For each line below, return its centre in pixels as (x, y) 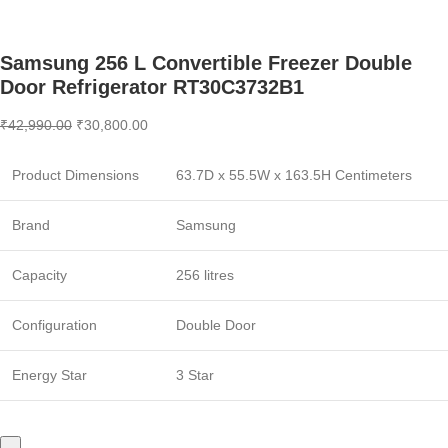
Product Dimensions (75, 175)
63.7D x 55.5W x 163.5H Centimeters (294, 175)
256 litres (205, 275)
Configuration (54, 325)
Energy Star (49, 375)
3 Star (195, 375)
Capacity (39, 275)
